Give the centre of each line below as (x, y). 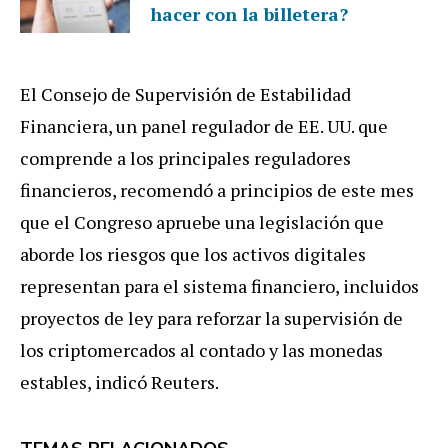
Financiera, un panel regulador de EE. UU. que (204, 126)
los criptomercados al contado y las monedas (201, 350)
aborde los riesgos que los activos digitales (193, 254)
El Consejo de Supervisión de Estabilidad (185, 94)
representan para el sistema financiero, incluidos (219, 286)
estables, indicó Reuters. (119, 382)
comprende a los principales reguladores (185, 158)
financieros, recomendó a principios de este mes (217, 190)
